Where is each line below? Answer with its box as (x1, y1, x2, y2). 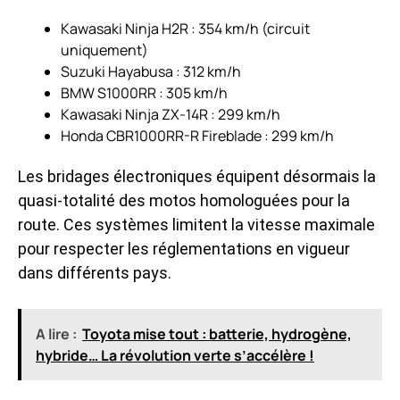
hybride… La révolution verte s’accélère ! (36, 345, 314, 365)
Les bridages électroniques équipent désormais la (18, 166, 376, 186)
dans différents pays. (18, 262, 171, 282)
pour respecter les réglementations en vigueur (18, 238, 350, 258)
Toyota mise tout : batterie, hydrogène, (82, 323, 352, 344)
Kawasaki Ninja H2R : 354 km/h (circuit (61, 18, 310, 38)
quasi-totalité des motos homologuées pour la (18, 190, 350, 210)
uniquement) (61, 39, 148, 60)
